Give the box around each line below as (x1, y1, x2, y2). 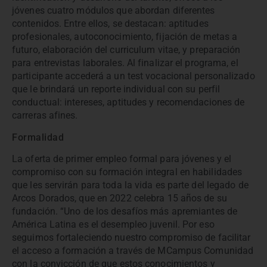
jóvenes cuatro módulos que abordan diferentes (12, 5, 215, 17)
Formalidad (12, 131, 64, 143)
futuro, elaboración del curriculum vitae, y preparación (12, 44, 241, 56)
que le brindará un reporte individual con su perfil (12, 83, 221, 95)
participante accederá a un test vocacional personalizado (12, 70, 255, 82)
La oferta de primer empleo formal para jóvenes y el (12, 153, 232, 165)
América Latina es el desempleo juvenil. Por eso (12, 219, 215, 231)
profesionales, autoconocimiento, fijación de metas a (12, 31, 238, 43)
